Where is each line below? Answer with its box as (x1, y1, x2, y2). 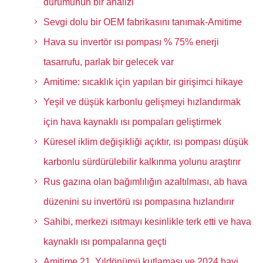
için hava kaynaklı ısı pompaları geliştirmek (43, 117, 221, 127)
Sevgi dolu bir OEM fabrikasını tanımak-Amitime (43, 17, 242, 27)
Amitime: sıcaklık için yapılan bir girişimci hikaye (43, 77, 243, 87)
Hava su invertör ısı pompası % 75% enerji (43, 37, 219, 47)
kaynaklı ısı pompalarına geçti (43, 237, 167, 247)
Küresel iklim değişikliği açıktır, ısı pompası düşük (43, 137, 248, 147)
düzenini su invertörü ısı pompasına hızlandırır (43, 197, 234, 207)
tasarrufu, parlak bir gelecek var (43, 57, 174, 67)
